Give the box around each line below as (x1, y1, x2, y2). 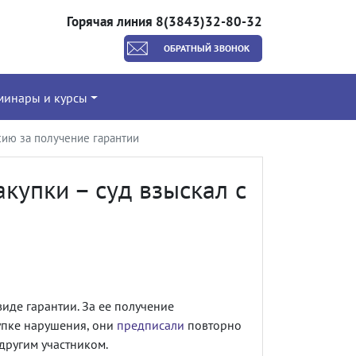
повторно (184, 316, 242, 333)
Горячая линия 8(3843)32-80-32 (67, 12, 262, 30)
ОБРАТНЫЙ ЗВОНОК (163, 41, 250, 54)
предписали (117, 316, 184, 333)
